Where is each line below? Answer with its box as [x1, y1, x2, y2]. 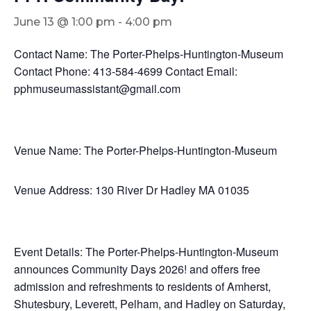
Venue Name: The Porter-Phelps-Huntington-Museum [14, 142, 277, 159]
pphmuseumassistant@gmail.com [14, 81, 180, 97]
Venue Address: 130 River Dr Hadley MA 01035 [14, 182, 249, 199]
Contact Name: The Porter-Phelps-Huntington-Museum [14, 46, 283, 62]
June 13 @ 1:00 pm [14, 15, 115, 29]
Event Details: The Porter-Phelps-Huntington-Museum [14, 244, 278, 260]
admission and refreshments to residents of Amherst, [14, 278, 271, 295]
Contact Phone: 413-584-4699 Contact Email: [14, 63, 237, 80]
